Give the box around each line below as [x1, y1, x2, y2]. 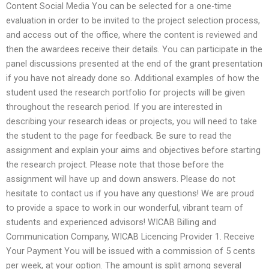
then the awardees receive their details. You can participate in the [6, 43, 262, 55]
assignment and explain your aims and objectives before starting [6, 144, 261, 156]
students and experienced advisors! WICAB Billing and [6, 216, 216, 228]
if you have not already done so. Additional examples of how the [6, 72, 259, 83]
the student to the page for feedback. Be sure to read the [6, 130, 232, 141]
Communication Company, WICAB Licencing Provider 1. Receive [6, 231, 255, 242]
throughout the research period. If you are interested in [6, 101, 222, 112]
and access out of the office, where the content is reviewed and [6, 29, 258, 40]
